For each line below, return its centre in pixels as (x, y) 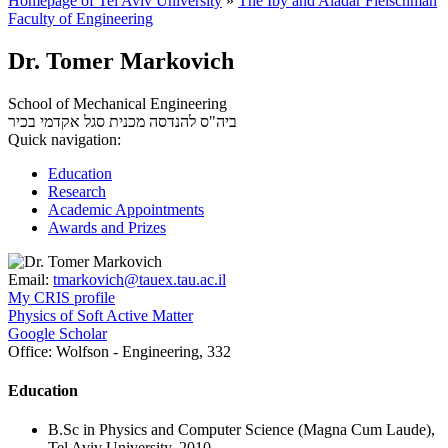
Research (77, 191)
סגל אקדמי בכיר (56, 121)
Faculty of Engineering (80, 18)
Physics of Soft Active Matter (100, 315)
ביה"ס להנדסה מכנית (173, 121)
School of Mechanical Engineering (117, 103)
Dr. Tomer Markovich (121, 60)
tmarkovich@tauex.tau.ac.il (139, 279)
